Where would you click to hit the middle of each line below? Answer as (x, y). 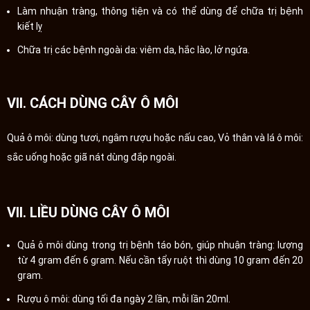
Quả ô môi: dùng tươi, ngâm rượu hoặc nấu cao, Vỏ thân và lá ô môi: (155, 137)
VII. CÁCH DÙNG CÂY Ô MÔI (93, 103)
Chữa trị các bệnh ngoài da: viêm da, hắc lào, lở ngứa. (134, 49)
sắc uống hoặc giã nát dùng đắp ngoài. (92, 157)
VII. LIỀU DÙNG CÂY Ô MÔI (88, 212)
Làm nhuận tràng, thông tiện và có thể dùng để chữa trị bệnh (160, 11)
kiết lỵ (30, 26)
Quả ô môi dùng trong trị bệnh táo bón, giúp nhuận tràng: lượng (160, 245)
